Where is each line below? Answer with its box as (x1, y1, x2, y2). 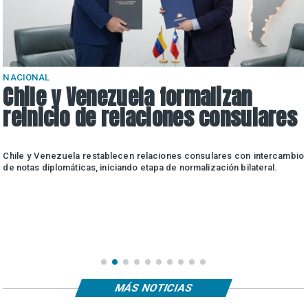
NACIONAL (3, 71, 50, 82)
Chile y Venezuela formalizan (3, 81, 252, 113)
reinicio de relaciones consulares (3, 102, 297, 134)
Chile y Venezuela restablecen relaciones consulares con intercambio (3, 150, 304, 161)
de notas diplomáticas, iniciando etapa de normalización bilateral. (3, 162, 278, 173)
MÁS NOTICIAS (113, 282, 195, 295)
